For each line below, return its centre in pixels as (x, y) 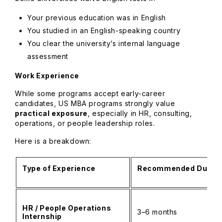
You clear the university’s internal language (104, 43)
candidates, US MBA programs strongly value (95, 103)
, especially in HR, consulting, (140, 113)
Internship (42, 216)
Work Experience (47, 76)
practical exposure (51, 113)
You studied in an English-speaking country (105, 30)
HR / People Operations (67, 208)
